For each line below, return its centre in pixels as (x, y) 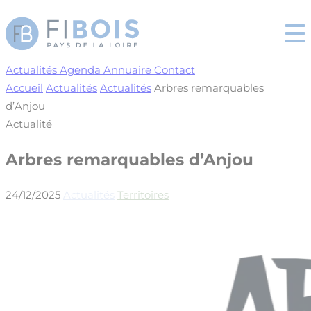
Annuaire (127, 70)
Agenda (80, 70)
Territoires (143, 195)
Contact (175, 70)
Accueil (24, 88)
